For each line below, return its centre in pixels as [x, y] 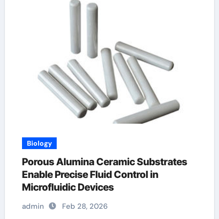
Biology [39, 143]
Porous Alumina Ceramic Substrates [104, 162]
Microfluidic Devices [68, 187]
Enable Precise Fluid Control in [90, 175]
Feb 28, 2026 [85, 206]
